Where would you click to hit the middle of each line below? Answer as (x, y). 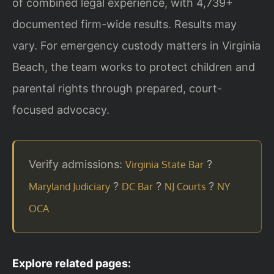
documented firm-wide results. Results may (124, 24)
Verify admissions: (77, 165)
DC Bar (137, 187)
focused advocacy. (61, 110)
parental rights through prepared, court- (117, 89)
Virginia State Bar (165, 165)
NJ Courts (185, 187)
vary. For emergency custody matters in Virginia (136, 46)
